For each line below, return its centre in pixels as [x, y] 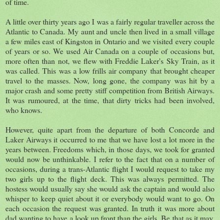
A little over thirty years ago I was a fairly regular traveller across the [110, 21]
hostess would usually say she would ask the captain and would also [110, 188]
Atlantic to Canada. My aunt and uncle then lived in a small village [110, 31]
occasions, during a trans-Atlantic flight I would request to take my [110, 168]
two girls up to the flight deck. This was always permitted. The [110, 178]
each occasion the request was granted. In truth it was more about [110, 208]
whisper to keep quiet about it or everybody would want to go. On [110, 198]
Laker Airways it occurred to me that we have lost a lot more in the [110, 139]
